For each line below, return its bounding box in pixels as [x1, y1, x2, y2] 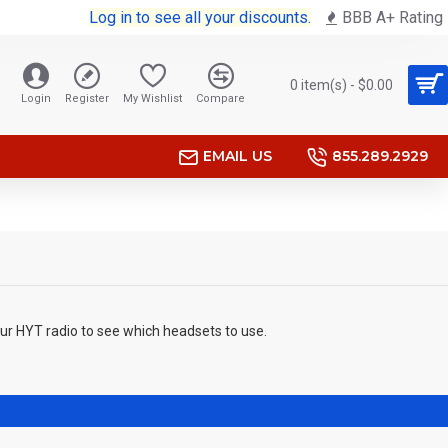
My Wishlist [123, 92, 182, 105]
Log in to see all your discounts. [89, 7, 311, 27]
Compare [196, 92, 245, 105]
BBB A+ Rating [342, 7, 443, 27]
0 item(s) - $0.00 [290, 76, 393, 93]
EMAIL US [203, 147, 272, 165]
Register [65, 92, 109, 105]
